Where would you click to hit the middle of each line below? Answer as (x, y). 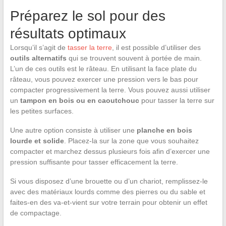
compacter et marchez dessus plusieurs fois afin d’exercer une (110, 151)
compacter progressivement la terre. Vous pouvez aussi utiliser (110, 90)
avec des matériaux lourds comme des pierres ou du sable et (107, 191)
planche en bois (164, 130)
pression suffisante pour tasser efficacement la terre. (94, 162)
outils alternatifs (38, 58)
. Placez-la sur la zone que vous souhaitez (131, 140)
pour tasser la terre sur (177, 100)
